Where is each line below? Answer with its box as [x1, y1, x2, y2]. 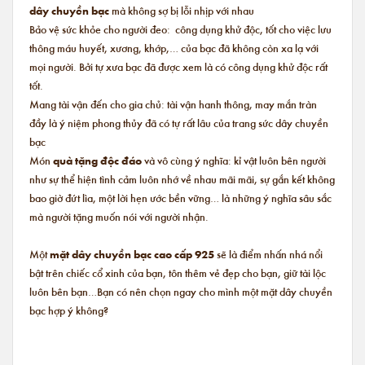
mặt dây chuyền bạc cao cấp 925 [50, 246, 217, 262]
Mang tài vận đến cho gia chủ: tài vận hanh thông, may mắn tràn [29, 96, 317, 112]
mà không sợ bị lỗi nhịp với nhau [109, 2, 254, 18]
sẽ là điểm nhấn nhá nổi [217, 246, 323, 262]
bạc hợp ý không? [29, 302, 108, 318]
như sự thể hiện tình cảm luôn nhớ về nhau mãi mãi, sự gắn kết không [29, 171, 335, 187]
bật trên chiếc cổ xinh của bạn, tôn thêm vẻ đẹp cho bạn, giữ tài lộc [29, 265, 326, 280]
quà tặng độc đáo [51, 152, 142, 168]
